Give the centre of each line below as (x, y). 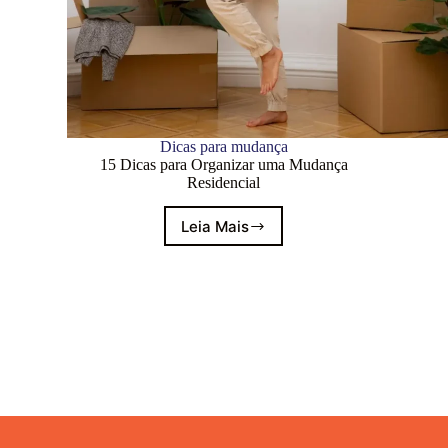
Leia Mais (215, 226)
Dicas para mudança (223, 146)
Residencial (224, 182)
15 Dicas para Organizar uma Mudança (223, 164)
